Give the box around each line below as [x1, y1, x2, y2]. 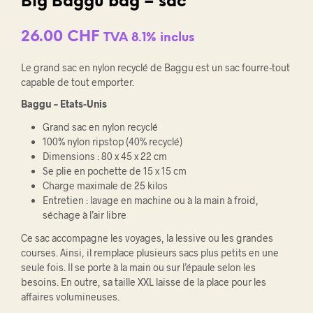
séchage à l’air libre [42, 208, 126, 221]
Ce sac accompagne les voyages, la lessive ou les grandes [21, 232, 273, 244]
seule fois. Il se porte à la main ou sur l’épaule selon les [21, 261, 256, 273]
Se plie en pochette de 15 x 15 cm [42, 164, 187, 177]
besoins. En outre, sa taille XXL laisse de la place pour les [21, 276, 266, 288]
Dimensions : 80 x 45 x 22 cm [42, 150, 167, 162]
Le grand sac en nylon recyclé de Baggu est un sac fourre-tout [21, 61, 290, 73]
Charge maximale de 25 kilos [42, 179, 168, 191]
